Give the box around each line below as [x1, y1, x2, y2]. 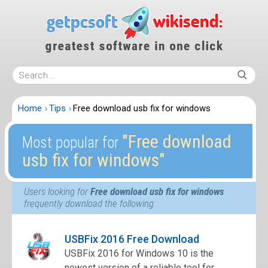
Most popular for [22, 134, 122, 151]
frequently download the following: [24, 197, 156, 209]
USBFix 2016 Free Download [65, 233, 199, 245]
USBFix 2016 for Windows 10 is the [65, 248, 214, 259]
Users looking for [24, 185, 90, 197]
